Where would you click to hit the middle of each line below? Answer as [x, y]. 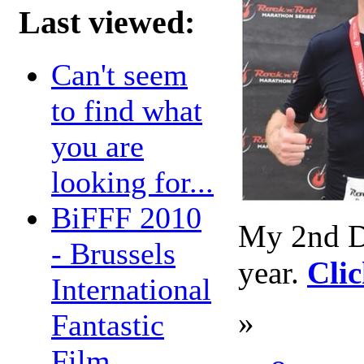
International [131, 290]
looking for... [132, 182]
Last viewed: [107, 23]
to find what [127, 111]
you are [97, 147]
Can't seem [119, 75]
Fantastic [108, 325]
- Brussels [113, 254]
